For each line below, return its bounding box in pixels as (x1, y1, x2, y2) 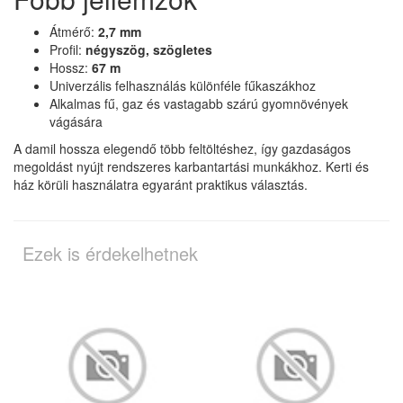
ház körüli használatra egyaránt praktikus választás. (13, 175, 308, 193)
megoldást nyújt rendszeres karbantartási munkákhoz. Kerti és (13, 157, 369, 175)
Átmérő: (49, 22, 98, 40)
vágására (49, 112, 103, 130)
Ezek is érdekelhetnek (22, 239, 198, 266)
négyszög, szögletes (85, 40, 212, 58)
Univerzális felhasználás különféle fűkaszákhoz (49, 76, 316, 94)
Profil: (49, 40, 85, 58)
